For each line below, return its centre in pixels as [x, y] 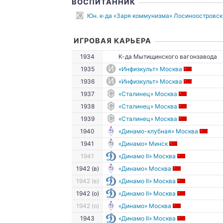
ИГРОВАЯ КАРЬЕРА [112, 41]
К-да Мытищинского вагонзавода [167, 56]
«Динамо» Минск [143, 144]
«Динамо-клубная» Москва [158, 131]
